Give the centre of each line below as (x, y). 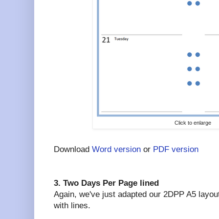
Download (73, 149)
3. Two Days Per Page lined (106, 183)
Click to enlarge (193, 123)
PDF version (176, 149)
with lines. (72, 205)
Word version (116, 149)
